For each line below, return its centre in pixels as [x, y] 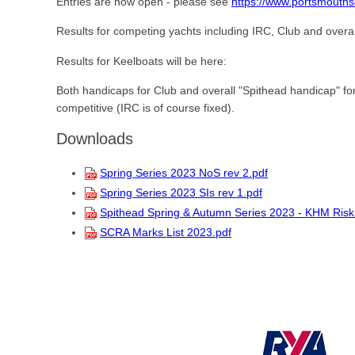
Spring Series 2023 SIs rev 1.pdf [181, 192]
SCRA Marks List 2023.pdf [166, 232]
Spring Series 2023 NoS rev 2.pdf [184, 173]
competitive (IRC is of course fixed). [145, 107]
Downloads [95, 138]
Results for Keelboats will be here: [141, 61]
